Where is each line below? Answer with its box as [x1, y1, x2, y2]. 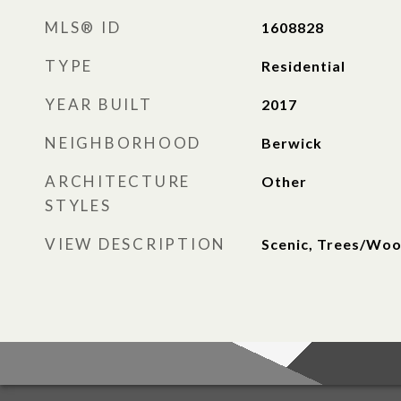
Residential [260, 57, 346, 74]
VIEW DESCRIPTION [45, 235, 226, 253]
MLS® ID [45, 18, 122, 37]
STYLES [45, 196, 112, 215]
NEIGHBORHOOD [45, 133, 201, 152]
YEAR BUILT [45, 95, 153, 114]
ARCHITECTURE [45, 172, 191, 191]
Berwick [260, 134, 322, 151]
